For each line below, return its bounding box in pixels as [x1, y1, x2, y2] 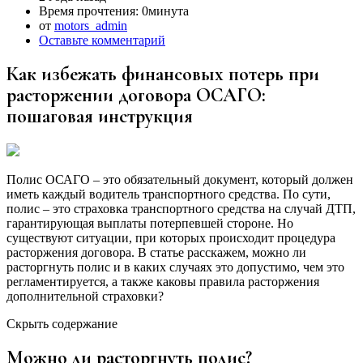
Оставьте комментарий [39, 32, 165, 47]
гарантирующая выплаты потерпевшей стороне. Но [6, 216, 293, 230]
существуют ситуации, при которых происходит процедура [6, 230, 335, 245]
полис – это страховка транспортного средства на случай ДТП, [6, 201, 356, 216]
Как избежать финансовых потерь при [6, 62, 319, 86]
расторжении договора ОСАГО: [6, 83, 266, 107]
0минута [142, 3, 189, 18]
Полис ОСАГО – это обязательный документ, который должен [6, 172, 353, 186]
